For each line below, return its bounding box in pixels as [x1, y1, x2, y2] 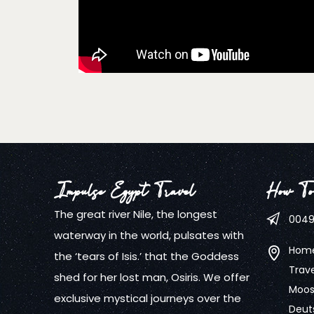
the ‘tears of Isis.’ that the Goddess [54, 248, 240, 264]
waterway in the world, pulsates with [54, 227, 245, 243]
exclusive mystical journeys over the [54, 290, 242, 306]
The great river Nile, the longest [54, 206, 218, 221]
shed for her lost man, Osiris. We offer [54, 269, 250, 285]
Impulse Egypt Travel [54, 178, 196, 204]
